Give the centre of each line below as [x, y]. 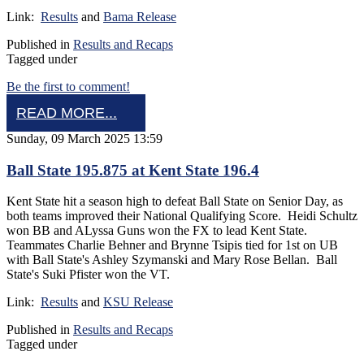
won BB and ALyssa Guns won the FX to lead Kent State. [158, 231]
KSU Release [138, 302]
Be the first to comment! [68, 86]
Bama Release [140, 16]
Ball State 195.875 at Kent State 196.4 [133, 170]
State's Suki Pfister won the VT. [90, 275]
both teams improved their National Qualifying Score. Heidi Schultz [182, 216]
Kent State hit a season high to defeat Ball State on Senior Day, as [175, 201]
